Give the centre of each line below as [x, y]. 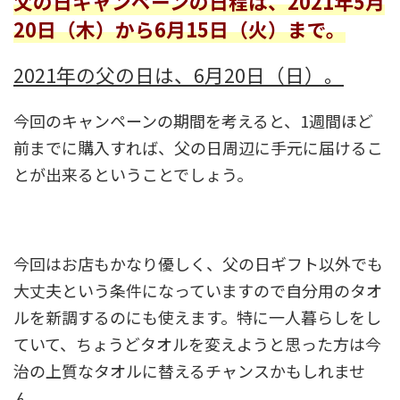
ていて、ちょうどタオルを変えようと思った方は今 [197, 344]
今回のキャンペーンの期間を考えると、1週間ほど [193, 121]
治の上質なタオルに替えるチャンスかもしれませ [189, 371]
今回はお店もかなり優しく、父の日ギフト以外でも [198, 264]
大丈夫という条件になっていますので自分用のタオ [198, 291]
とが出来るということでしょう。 [133, 175]
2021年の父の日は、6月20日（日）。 [179, 75]
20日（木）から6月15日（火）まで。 [179, 29]
